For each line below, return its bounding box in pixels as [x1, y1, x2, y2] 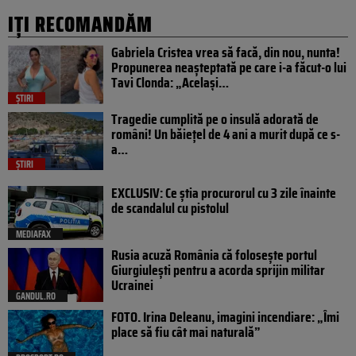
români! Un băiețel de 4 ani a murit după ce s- [111, 122, 340, 145]
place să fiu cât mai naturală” [111, 321, 261, 344]
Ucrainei [111, 274, 153, 297]
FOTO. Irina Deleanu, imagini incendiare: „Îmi [111, 306, 339, 329]
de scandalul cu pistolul [111, 197, 229, 220]
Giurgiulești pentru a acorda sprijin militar [111, 259, 325, 282]
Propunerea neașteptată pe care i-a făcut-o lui [111, 56, 346, 79]
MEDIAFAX [16, 226, 51, 242]
